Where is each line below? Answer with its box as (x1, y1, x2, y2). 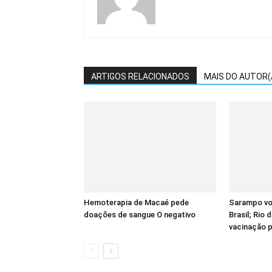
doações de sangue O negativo (84, 210, 195, 220)
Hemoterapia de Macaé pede (84, 198, 189, 208)
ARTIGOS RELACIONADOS (91, 72, 189, 82)
